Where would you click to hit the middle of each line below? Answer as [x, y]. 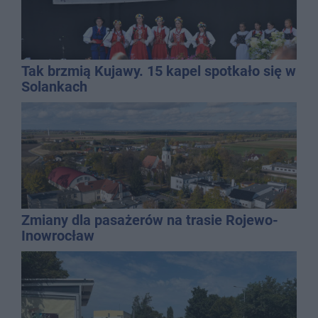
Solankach [54, 86]
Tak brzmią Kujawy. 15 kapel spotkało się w [159, 71]
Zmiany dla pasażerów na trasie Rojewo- [150, 220]
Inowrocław [58, 235]
